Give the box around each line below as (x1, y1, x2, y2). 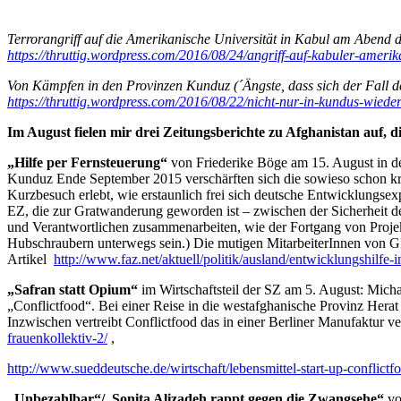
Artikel (7, 251, 54, 267)
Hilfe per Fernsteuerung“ (14, 154, 171, 170)
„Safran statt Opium (7, 281, 131, 297)
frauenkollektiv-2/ (7, 329, 107, 346)
